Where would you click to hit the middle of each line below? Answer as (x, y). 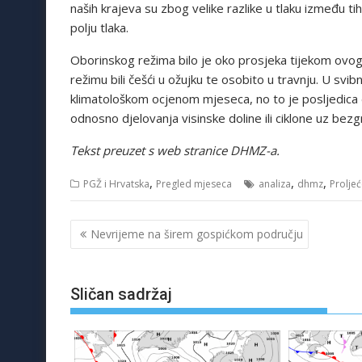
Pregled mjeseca (194, 184)
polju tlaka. (99, 28)
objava (99, 250)
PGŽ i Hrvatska (116, 184)
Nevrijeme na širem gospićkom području (197, 234)
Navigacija (116, 229)
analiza (275, 184)
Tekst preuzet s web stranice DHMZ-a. (175, 151)
